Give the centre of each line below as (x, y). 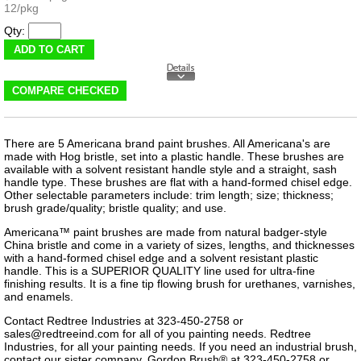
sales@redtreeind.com (62, 333)
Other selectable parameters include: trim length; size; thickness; (169, 195)
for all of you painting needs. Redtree (215, 333)
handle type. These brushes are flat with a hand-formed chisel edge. (178, 182)
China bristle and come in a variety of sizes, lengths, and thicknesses (179, 245)
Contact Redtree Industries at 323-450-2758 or (124, 320)
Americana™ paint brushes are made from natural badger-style (166, 232)
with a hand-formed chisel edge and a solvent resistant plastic (161, 257)
